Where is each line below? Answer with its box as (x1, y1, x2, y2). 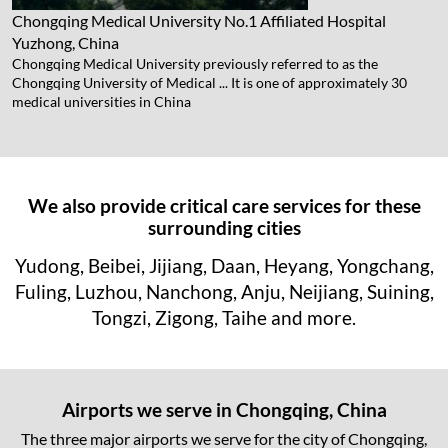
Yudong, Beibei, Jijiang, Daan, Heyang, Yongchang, (14, 253, 434, 277)
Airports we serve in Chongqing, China (61, 397, 387, 421)
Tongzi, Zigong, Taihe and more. (92, 305, 356, 329)
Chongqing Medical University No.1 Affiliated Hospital (12, 10, 386, 30)
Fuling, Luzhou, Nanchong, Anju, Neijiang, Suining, (14, 279, 434, 303)
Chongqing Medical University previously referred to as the (12, 54, 378, 72)
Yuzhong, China (12, 32, 119, 52)
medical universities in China (12, 92, 191, 110)
